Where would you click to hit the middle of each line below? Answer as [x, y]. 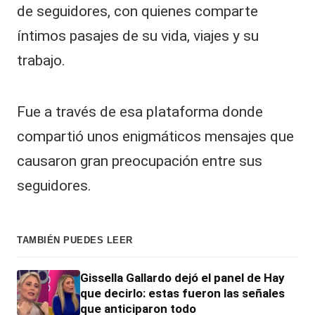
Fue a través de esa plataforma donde [140, 112]
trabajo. [41, 61]
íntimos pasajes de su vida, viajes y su [138, 36]
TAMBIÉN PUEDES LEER [75, 240]
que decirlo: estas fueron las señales [182, 293]
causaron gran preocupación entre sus [140, 161]
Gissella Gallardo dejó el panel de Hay [182, 277]
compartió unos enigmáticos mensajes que [155, 137]
